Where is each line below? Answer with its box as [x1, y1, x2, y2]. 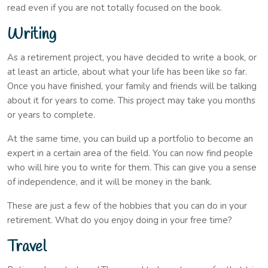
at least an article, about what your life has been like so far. [7, 65, 247, 78]
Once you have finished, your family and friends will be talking [7, 80, 257, 92]
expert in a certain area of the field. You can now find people [7, 147, 253, 159]
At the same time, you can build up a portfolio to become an [7, 132, 253, 145]
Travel [7, 236, 46, 257]
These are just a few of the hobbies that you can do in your [7, 199, 247, 212]
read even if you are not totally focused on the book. [7, 1, 222, 14]
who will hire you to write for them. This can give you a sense [7, 161, 257, 173]
